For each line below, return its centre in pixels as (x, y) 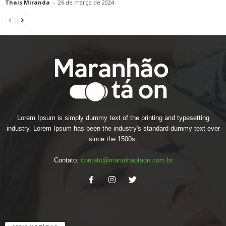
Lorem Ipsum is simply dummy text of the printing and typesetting (113, 118)
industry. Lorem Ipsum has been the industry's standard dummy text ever (113, 128)
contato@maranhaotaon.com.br (126, 160)
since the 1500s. (113, 139)
